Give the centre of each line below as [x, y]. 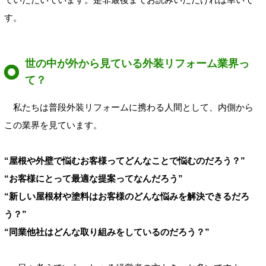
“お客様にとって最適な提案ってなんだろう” [94, 179]
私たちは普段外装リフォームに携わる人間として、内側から [129, 107]
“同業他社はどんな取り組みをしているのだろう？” [107, 232]
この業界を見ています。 [53, 125]
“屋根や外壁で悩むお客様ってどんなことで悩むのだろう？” [125, 161]
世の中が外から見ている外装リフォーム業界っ [137, 63]
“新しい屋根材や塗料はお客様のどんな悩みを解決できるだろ [127, 197]
